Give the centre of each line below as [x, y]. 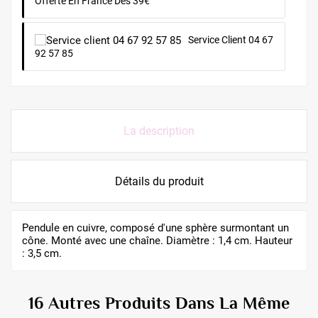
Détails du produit [159, 182]
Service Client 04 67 [231, 40]
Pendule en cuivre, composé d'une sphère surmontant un [155, 228]
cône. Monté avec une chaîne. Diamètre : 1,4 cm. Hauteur [157, 241]
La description [159, 131]
